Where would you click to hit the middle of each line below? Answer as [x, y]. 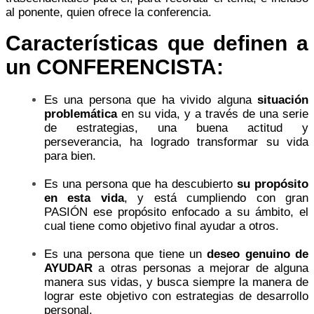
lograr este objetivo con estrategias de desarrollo [176, 296]
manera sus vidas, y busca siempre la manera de [176, 282]
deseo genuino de [258, 254]
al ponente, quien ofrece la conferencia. [109, 12]
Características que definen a [157, 43]
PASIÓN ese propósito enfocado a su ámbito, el [176, 212]
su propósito [273, 184]
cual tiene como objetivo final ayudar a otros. [162, 226]
